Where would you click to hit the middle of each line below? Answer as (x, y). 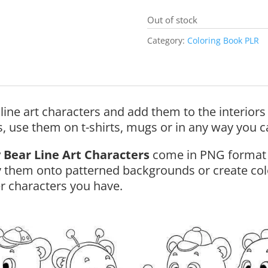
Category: (167, 40)
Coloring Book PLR (223, 40)
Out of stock (172, 20)
